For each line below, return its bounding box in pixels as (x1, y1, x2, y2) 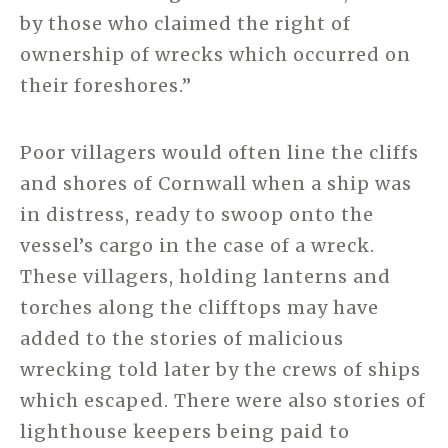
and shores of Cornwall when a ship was (20, 172, 412, 196)
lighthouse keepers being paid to (20, 420, 350, 444)
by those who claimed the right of (20, 12, 351, 36)
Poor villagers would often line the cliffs (20, 141, 419, 165)
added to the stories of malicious (20, 327, 344, 351)
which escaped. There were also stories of (20, 389, 426, 413)
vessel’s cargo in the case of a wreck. (20, 234, 375, 258)
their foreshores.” (20, 74, 192, 98)
